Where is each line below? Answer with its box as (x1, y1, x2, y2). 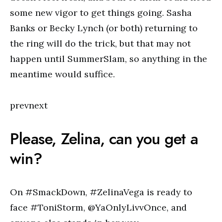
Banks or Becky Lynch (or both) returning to (10, 22, 198, 34)
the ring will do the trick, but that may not (10, 38, 191, 49)
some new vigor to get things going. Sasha (10, 7, 192, 18)
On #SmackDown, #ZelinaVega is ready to (10, 186, 192, 198)
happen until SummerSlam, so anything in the (10, 53, 207, 64)
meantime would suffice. (10, 68, 115, 80)
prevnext (10, 100, 48, 111)
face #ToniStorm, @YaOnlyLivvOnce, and (10, 202, 187, 213)
